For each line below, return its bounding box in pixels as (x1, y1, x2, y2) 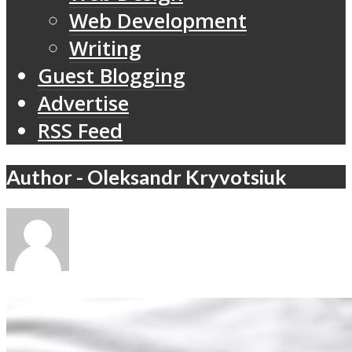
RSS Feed (38, 117, 123, 145)
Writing (69, 35, 141, 63)
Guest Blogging (38, 62, 185, 90)
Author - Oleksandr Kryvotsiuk (6, 164, 286, 189)
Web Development (69, 7, 247, 35)
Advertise (38, 90, 129, 118)
